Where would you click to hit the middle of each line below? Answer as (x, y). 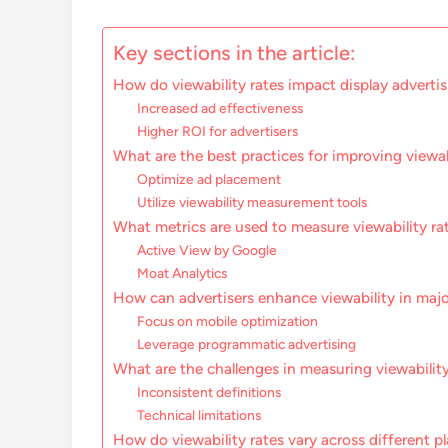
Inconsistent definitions (209, 392)
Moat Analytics (182, 273)
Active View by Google (207, 250)
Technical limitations (199, 415)
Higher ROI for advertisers (218, 131)
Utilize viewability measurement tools (252, 202)
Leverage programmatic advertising (247, 344)
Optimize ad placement (209, 179)
